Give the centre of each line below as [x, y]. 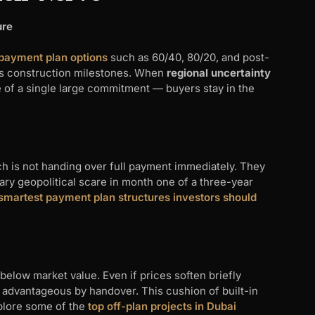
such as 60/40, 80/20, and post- [188, 58]
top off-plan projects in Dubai [162, 307]
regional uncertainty [219, 73]
